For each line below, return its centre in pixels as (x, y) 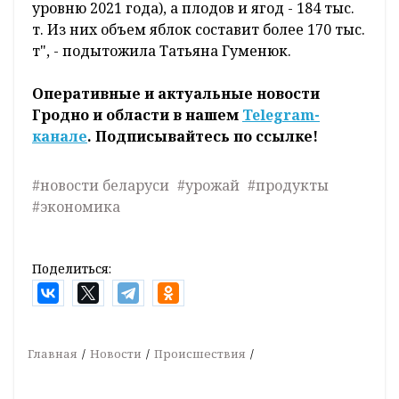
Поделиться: (72, 269)
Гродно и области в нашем (137, 115)
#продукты (288, 186)
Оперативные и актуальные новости (176, 94)
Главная (53, 354)
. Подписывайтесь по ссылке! (203, 137)
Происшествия (200, 354)
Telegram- (281, 115)
